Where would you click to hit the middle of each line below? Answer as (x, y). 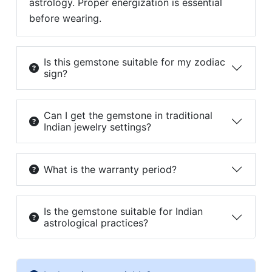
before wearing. (65, 19)
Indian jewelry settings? (97, 127)
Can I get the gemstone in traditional (128, 116)
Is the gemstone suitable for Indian (123, 212)
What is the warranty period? (110, 169)
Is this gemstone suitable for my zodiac (134, 62)
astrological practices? (96, 223)
